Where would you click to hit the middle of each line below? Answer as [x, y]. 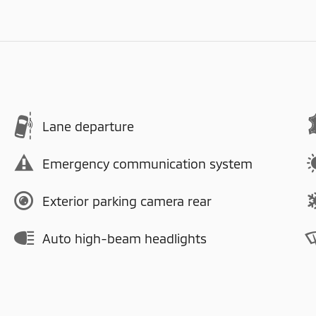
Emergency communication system [147, 163]
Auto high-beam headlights [124, 238]
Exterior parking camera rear [127, 201]
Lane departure [88, 126]
